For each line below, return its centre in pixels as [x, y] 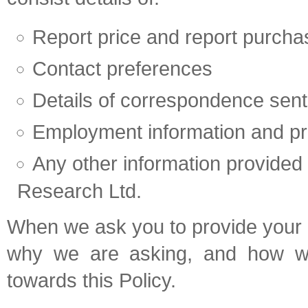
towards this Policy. [91, 280]
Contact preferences [122, 69]
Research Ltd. [79, 191]
